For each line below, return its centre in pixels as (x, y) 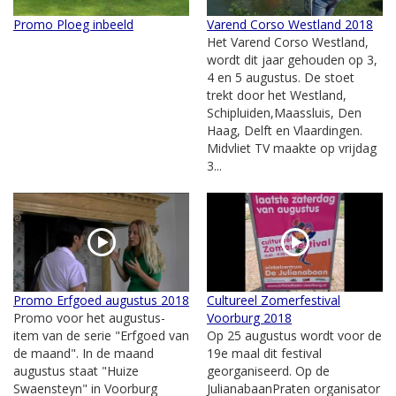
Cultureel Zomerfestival (274, 300)
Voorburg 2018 (249, 317)
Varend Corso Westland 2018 (290, 24)
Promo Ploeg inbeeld (73, 24)
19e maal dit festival (264, 353)
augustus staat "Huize (76, 370)
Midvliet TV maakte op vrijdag (292, 148)
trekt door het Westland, (277, 95)
